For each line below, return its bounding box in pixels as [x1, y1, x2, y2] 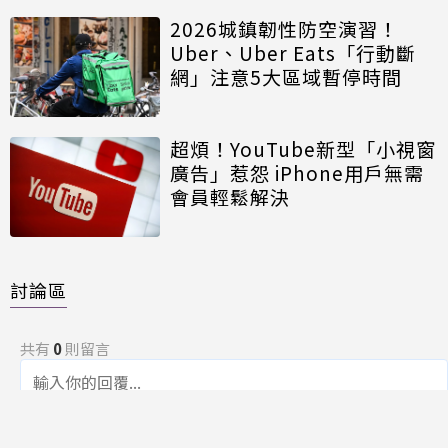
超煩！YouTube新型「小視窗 [170, 134, 436, 162]
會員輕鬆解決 [170, 182, 290, 210]
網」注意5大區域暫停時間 [170, 62, 402, 90]
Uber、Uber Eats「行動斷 [170, 38, 416, 66]
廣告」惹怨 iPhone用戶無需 [170, 158, 424, 186]
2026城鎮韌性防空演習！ [170, 14, 398, 42]
